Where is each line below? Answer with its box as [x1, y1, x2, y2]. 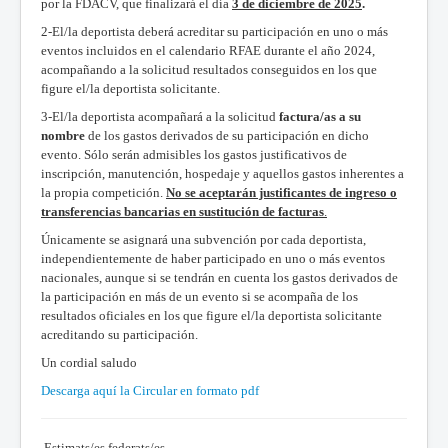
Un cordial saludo [41, 354, 137, 370]
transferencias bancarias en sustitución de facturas [41, 203, 324, 219]
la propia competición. [41, 184, 166, 200]
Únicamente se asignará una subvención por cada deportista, [41, 231, 366, 247]
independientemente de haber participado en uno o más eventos [41, 250, 385, 266]
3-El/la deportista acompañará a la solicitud [41, 108, 279, 124]
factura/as [279, 108, 336, 124]
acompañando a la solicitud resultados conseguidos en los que [41, 61, 377, 77]
